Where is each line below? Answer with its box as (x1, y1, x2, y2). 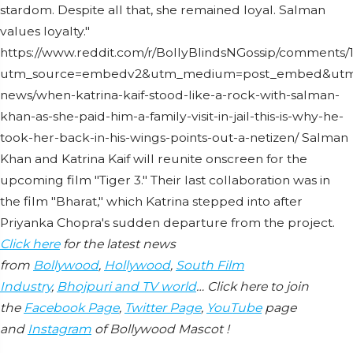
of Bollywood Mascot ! (91, 321, 229, 337)
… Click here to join (196, 279, 309, 295)
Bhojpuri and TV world (57, 279, 196, 295)
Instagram (28, 321, 91, 337)
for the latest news (60, 236, 176, 252)
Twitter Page (124, 300, 201, 316)
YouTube (206, 300, 262, 316)
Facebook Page (24, 300, 119, 316)
